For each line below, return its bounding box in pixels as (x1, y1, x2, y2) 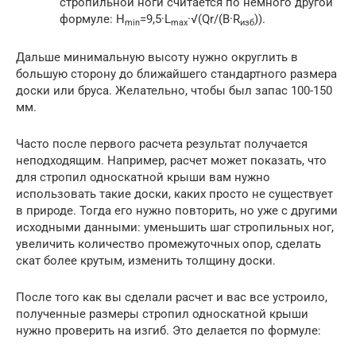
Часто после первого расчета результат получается (16, 137, 308, 151)
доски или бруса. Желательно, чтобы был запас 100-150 (16, 83, 332, 98)
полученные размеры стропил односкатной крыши (16, 307, 308, 321)
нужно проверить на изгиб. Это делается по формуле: (16, 323, 321, 338)
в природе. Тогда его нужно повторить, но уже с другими (16, 203, 338, 218)
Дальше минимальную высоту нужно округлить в (16, 50, 298, 64)
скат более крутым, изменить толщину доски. (16, 253, 276, 268)
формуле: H (60, 12, 125, 26)
